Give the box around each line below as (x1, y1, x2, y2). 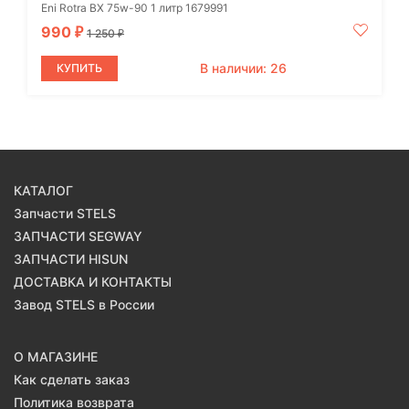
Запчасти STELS (14, 204, 116, 221)
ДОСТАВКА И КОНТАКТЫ (14, 273, 172, 289)
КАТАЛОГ (14, 182, 73, 198)
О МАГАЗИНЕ (14, 348, 98, 364)
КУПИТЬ (57, 60, 102, 75)
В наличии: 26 (199, 59, 287, 76)
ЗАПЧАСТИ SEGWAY (14, 227, 142, 244)
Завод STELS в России (14, 296, 154, 312)
